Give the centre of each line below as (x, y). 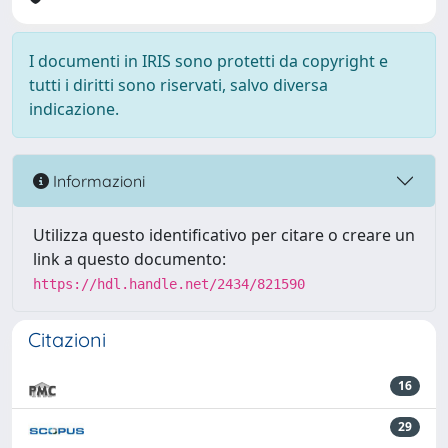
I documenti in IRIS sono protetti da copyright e (208, 61)
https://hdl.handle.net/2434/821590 (169, 284)
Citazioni (67, 339)
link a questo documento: (129, 259)
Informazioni (97, 180)
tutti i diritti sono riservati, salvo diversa (178, 85)
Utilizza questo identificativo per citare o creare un (224, 235)
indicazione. (74, 109)
